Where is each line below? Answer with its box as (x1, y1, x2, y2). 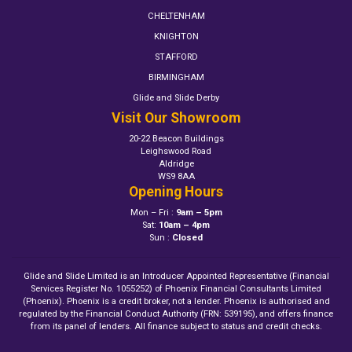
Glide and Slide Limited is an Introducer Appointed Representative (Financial (23, 271, 329, 282)
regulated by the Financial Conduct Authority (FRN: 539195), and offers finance (19, 309, 333, 320)
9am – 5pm (175, 207, 222, 218)
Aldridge (158, 159, 194, 170)
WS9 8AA (157, 171, 195, 182)
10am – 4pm (159, 220, 210, 231)
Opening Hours (129, 184, 223, 200)
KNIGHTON (153, 31, 199, 42)
